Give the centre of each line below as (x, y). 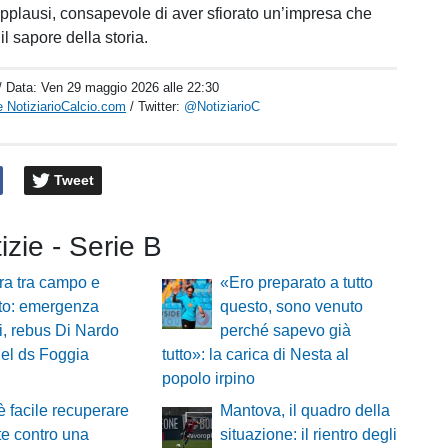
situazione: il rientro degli (308, 435)
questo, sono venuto (291, 307)
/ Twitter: (157, 106)
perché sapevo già (285, 331)
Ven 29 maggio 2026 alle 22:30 (130, 87)
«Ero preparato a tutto (296, 283)
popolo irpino (208, 379)
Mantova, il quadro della (304, 411)
